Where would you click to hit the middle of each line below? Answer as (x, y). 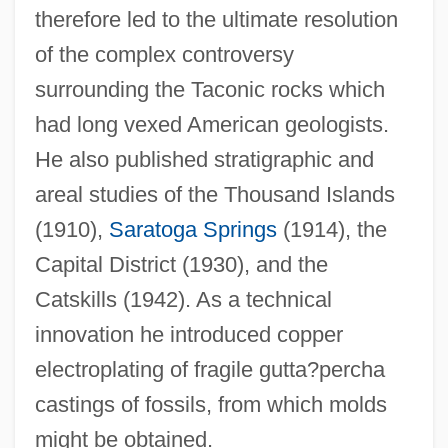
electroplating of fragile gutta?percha (209, 369)
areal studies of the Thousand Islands (214, 194)
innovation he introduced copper (188, 334)
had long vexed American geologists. (211, 124)
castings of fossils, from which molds (210, 404)
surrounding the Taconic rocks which (209, 89)
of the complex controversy (164, 54)
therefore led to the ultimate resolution (216, 19)
